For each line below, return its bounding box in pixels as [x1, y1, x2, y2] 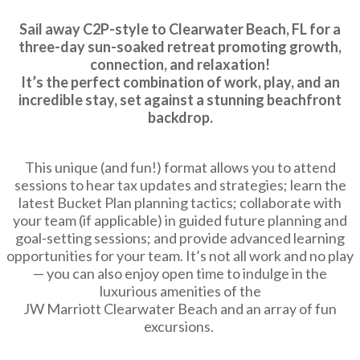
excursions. [144, 317, 216, 335]
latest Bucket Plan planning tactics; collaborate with [18, 194, 342, 211]
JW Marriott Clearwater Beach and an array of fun [23, 300, 337, 317]
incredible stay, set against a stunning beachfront [18, 91, 342, 108]
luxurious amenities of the [99, 282, 261, 300]
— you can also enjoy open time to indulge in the [33, 264, 327, 282]
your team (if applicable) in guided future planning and [13, 211, 347, 229]
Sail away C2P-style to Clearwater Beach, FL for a [19, 20, 341, 38]
